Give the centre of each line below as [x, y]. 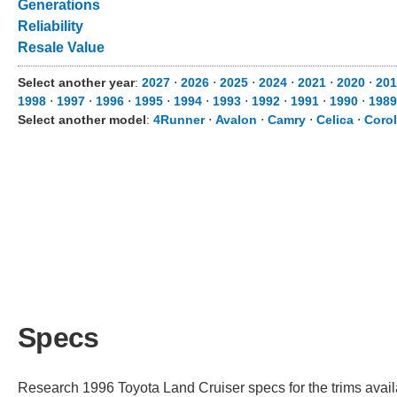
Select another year [76, 82]
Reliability [51, 26]
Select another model [82, 120]
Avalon [236, 120]
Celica [335, 120]
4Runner [179, 120]
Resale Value [61, 47]
